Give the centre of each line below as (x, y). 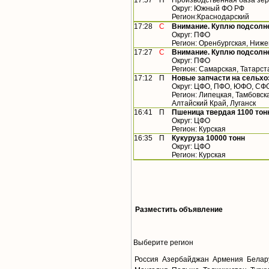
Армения (228, 260)
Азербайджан (186, 260)
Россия (147, 260)
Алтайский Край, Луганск (214, 104)
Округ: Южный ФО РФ (208, 9)
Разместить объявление (179, 210)
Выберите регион (163, 243)
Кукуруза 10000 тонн (208, 138)
